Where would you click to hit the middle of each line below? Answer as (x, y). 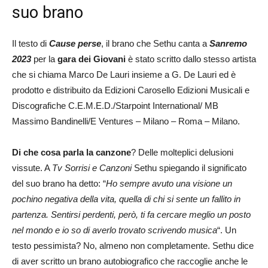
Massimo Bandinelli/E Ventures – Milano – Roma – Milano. (126, 121)
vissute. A (32, 167)
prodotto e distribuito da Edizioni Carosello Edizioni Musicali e (131, 90)
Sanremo (228, 43)
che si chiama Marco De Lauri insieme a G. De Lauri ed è (124, 74)
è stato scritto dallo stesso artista (191, 59)
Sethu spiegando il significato (189, 167)
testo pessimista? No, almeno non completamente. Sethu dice (133, 245)
